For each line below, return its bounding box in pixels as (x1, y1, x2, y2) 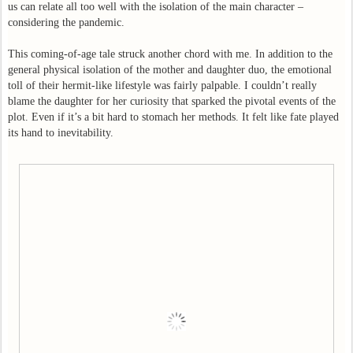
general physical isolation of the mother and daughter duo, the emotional (8, 63, 332, 76)
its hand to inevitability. (8, 126, 113, 139)
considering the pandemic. (8, 16, 124, 28)
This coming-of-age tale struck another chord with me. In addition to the (8, 47, 333, 60)
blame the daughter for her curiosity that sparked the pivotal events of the (8, 95, 336, 107)
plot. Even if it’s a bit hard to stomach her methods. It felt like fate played (8, 110, 339, 123)
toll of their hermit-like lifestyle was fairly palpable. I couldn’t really (8, 79, 317, 91)
